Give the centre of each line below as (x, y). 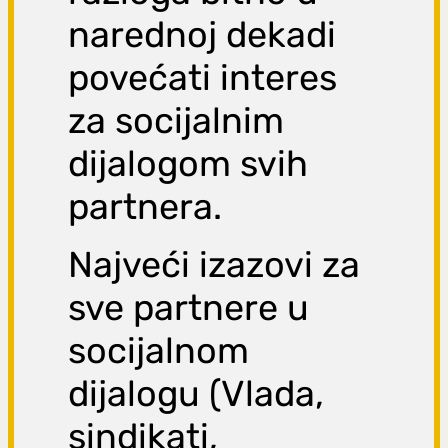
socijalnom (159, 351)
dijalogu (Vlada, (196, 394)
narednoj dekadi (202, 35)
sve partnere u (189, 308)
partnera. (145, 207)
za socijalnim (176, 121)
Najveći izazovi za (214, 265)
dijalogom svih (188, 164)
